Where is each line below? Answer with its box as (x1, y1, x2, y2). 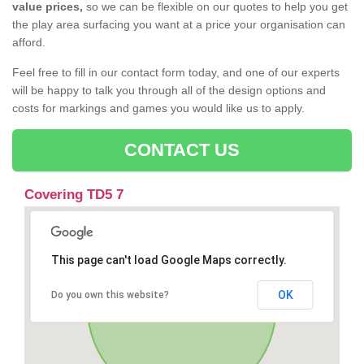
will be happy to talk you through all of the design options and (12, 84, 326, 97)
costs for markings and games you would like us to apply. (12, 102, 305, 115)
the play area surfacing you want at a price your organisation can (12, 18, 345, 32)
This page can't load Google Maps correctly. (50, 253, 287, 267)
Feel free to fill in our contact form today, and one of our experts (12, 66, 340, 80)
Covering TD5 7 (24, 187, 123, 203)
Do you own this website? (50, 289, 169, 301)
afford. (12, 36, 45, 50)
